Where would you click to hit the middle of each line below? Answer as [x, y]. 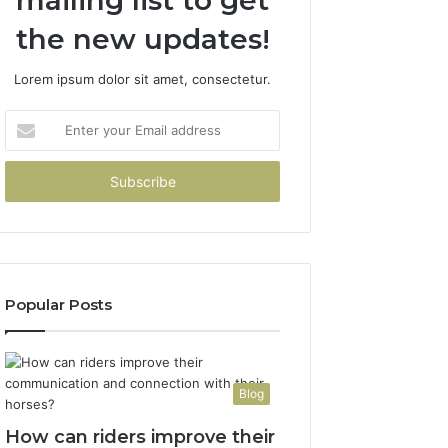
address [29, 182]
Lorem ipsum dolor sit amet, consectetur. [143, 79]
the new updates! [142, 39]
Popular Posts [59, 304]
